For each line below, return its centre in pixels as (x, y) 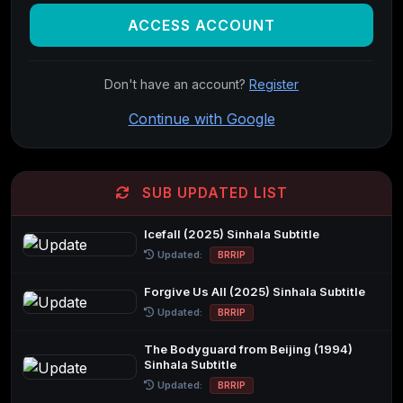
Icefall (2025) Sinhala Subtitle (232, 233)
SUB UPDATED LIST (212, 193)
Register (274, 84)
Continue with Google (201, 118)
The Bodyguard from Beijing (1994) (249, 349)
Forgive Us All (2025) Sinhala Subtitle (255, 291)
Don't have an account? (177, 84)
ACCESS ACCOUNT (201, 25)
